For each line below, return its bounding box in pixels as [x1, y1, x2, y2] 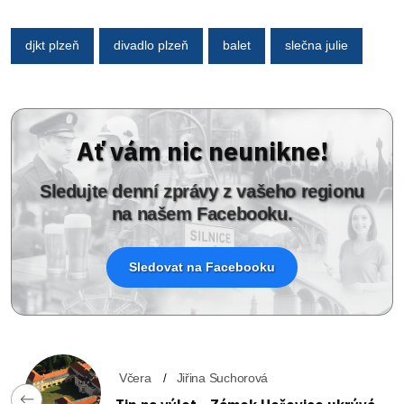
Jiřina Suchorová [176, 370, 269, 385]
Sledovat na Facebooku [129, 259, 275, 274]
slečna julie [285, 38, 348, 53]
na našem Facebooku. [111, 203, 293, 224]
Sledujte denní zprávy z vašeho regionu [40, 180, 364, 201]
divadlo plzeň [114, 38, 188, 53]
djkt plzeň [25, 38, 79, 53]
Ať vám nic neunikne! [76, 133, 328, 168]
